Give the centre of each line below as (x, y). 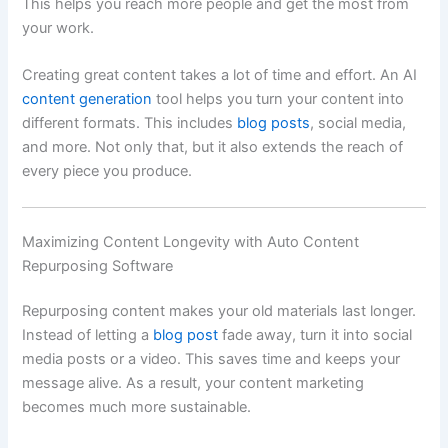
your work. (58, 28)
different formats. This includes (130, 123)
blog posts (274, 123)
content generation (87, 99)
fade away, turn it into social (315, 335)
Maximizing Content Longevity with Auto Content (191, 241)
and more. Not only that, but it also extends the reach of (213, 147)
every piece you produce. (107, 171)
